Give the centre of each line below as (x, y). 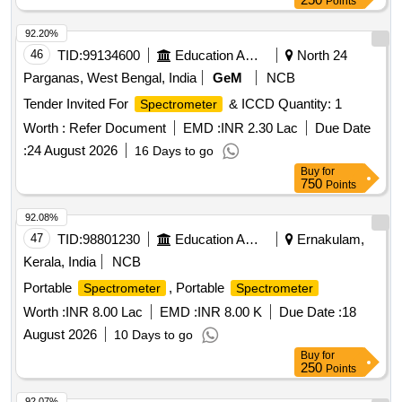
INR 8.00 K (230, 312)
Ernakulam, (329, 240)
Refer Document (116, 128)
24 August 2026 (72, 151)
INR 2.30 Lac (259, 128)
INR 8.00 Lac (104, 312)
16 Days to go (174, 151)
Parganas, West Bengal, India (110, 78)
